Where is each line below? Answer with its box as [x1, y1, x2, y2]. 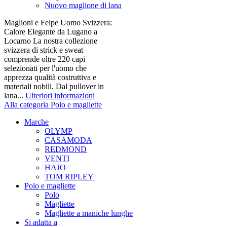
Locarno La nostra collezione [4, 36, 97, 45]
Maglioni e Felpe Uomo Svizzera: [4, 18, 112, 27]
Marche [24, 118, 49, 126]
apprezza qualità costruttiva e [4, 73, 96, 82]
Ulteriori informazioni [25, 91, 95, 100]
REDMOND [45, 145, 87, 154]
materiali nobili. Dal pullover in [4, 82, 104, 91]
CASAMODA [45, 136, 92, 144]
